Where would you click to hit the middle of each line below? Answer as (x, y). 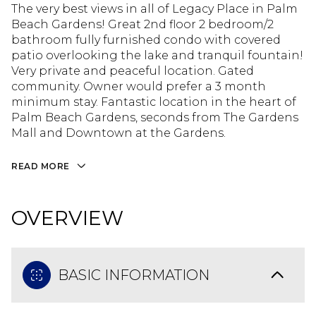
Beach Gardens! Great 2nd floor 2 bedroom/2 (142, 24)
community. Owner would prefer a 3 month (139, 86)
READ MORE (41, 166)
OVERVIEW (67, 218)
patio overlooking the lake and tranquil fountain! (157, 55)
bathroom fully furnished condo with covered (146, 40)
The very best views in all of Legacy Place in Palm (154, 9)
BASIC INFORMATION (134, 275)
